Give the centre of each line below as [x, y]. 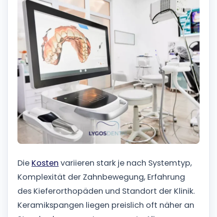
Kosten [45, 163]
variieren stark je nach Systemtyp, [125, 163]
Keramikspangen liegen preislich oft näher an [106, 205]
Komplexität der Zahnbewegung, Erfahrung [101, 177]
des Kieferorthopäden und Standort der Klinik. [106, 191]
